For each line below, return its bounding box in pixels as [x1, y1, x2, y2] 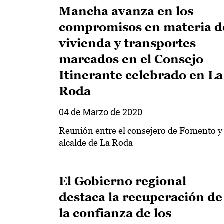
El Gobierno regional [59, 174, 186, 188]
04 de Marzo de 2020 [59, 107, 142, 117]
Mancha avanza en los [59, 4, 193, 18]
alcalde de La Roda [59, 137, 133, 148]
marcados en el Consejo [59, 52, 203, 66]
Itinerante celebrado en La [59, 68, 223, 82]
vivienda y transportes [59, 36, 196, 50]
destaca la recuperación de [59, 190, 222, 204]
